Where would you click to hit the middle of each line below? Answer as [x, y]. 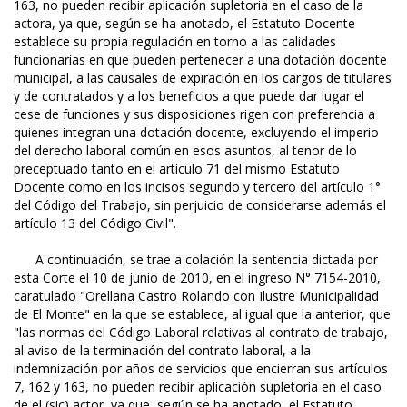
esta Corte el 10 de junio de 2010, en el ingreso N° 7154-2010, [197, 278]
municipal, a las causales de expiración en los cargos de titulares [203, 78]
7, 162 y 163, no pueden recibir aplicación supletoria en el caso [198, 387]
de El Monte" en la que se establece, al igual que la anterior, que [202, 314]
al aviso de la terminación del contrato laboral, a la [162, 351]
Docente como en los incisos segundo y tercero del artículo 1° [197, 187]
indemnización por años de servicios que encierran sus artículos [201, 369]
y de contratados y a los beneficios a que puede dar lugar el [189, 96]
